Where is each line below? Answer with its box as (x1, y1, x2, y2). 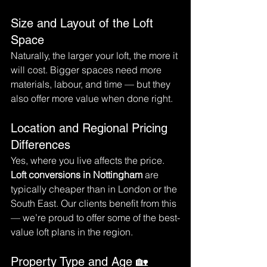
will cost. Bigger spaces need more (11, 64, 164, 76)
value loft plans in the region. (11, 226, 133, 238)
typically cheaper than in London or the (11, 183, 179, 195)
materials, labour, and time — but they (11, 78, 173, 90)
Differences (11, 138, 70, 152)
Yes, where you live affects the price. (11, 154, 167, 166)
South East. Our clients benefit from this (11, 197, 179, 209)
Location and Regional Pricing (11, 121, 171, 135)
